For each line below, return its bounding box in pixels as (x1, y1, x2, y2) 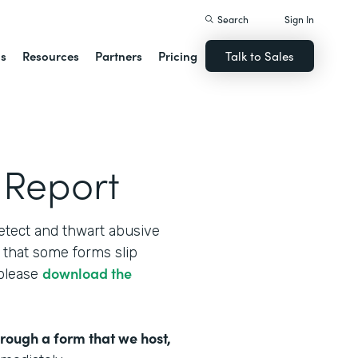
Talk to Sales (225, 47, 295, 64)
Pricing (158, 47, 198, 64)
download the (42, 263, 132, 283)
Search (217, 12, 249, 26)
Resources (22, 47, 80, 64)
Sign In (284, 12, 315, 26)
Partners (95, 47, 143, 64)
